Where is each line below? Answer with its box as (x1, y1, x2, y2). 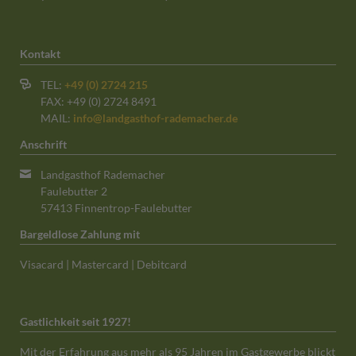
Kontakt (19, 47, 60, 61)
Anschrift (19, 137, 67, 152)
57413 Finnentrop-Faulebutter (41, 201, 193, 215)
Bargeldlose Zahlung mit (19, 227, 140, 242)
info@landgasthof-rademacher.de (73, 111, 238, 126)
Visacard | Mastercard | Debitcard (19, 257, 187, 272)
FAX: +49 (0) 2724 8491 (41, 95, 157, 109)
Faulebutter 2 (41, 184, 108, 199)
